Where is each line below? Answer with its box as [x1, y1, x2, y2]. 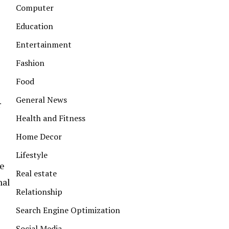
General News [16, 94, 67, 105]
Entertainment [16, 39, 72, 50]
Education [16, 20, 53, 32]
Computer [16, 2, 54, 13]
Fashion [16, 57, 44, 68]
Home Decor [16, 131, 62, 142]
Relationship [16, 186, 62, 197]
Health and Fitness [16, 112, 85, 124]
